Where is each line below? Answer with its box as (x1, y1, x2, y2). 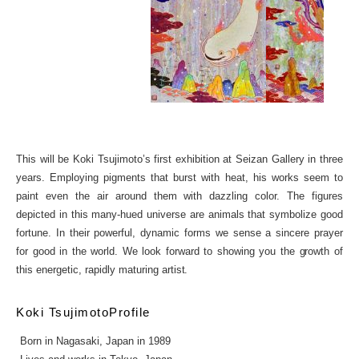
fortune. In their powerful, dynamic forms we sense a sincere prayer (16, 227, 343, 240)
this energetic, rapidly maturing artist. (16, 264, 188, 276)
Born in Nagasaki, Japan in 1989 (20, 335, 171, 348)
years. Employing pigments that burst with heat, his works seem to (16, 171, 343, 184)
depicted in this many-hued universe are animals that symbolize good (16, 208, 343, 221)
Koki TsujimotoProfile (16, 305, 151, 320)
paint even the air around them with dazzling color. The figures (16, 190, 343, 203)
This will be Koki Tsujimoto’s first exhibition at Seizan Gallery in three (16, 153, 343, 166)
